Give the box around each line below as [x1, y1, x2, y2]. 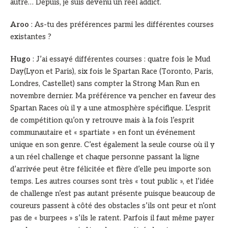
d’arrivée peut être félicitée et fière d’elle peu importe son [10, 165, 211, 174]
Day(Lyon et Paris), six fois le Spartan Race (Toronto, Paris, [10, 67, 213, 76]
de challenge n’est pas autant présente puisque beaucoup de [10, 189, 215, 198]
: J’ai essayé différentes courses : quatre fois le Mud [31, 55, 210, 64]
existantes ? [10, 33, 51, 42]
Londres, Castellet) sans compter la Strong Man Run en [10, 79, 199, 89]
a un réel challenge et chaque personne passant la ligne [10, 153, 199, 162]
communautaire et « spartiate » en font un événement [10, 128, 195, 137]
